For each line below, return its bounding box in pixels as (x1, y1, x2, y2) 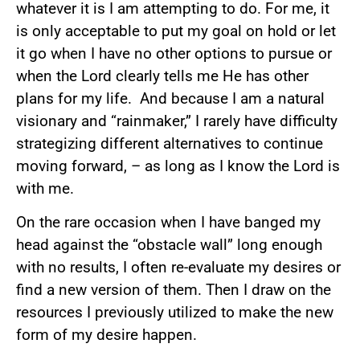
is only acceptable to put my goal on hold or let (16, 21, 336, 40)
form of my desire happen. (16, 325, 197, 344)
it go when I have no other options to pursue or (16, 43, 332, 63)
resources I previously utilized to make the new (16, 302, 333, 321)
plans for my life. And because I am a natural (16, 88, 325, 108)
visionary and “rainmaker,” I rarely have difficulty (16, 111, 337, 130)
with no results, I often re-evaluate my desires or (16, 257, 341, 276)
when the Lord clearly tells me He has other (16, 66, 309, 85)
